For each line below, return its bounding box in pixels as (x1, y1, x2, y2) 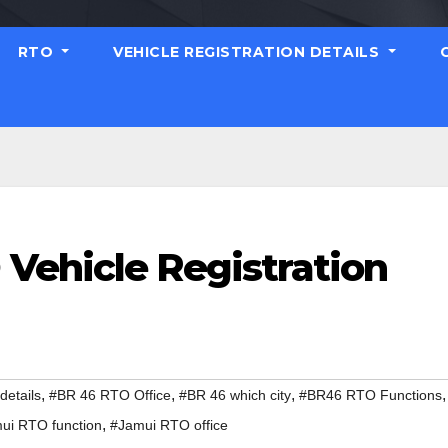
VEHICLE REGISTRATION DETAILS (113, 43, 384, 61)
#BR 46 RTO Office (49, 387, 171, 404)
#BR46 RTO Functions (299, 387, 442, 404)
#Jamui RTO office (110, 417, 228, 434)
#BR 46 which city (179, 387, 291, 404)
